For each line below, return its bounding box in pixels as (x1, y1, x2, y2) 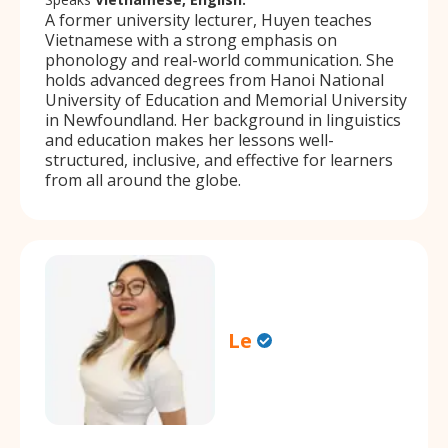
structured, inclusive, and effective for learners (45, 148, 393, 171)
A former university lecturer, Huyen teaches (45, 8, 372, 31)
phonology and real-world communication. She (45, 48, 394, 71)
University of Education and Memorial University (45, 88, 407, 111)
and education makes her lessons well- (45, 128, 334, 151)
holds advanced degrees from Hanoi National (45, 68, 384, 91)
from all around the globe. (45, 168, 241, 191)
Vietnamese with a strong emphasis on (45, 28, 337, 51)
